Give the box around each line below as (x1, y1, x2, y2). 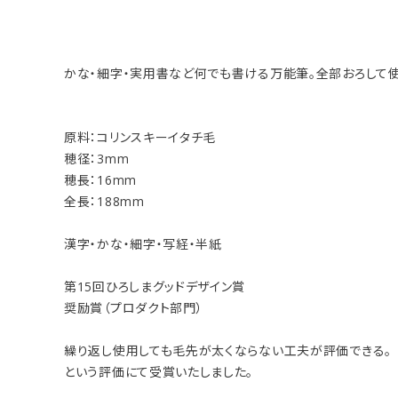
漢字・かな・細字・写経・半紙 (64, 235, 222, 252)
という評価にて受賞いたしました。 (64, 363, 254, 380)
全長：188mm (64, 193, 145, 210)
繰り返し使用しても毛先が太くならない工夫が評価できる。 (64, 342, 392, 359)
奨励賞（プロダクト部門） (64, 299, 203, 316)
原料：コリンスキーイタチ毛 (64, 129, 217, 146)
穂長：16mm (64, 171, 137, 188)
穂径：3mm (64, 150, 130, 167)
